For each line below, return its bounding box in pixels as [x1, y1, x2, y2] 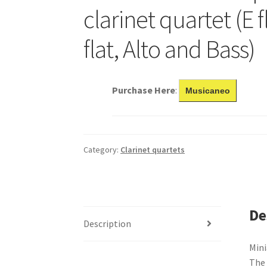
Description [83, 217, 132, 229]
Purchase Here [112, 83, 176, 96]
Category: [83, 144, 121, 155]
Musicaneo [185, 85, 231, 95]
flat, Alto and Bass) [83, 33, 256, 64]
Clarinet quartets [120, 144, 185, 155]
